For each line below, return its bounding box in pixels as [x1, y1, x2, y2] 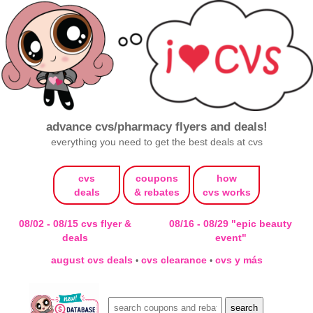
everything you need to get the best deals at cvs [50, 136, 263, 148]
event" [214, 232, 247, 244]
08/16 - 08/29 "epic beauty [169, 218, 292, 230]
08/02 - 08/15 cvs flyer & [18, 218, 131, 230]
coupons [135, 173, 178, 184]
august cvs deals [50, 254, 136, 266]
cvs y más [214, 254, 263, 266]
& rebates [133, 187, 180, 198]
